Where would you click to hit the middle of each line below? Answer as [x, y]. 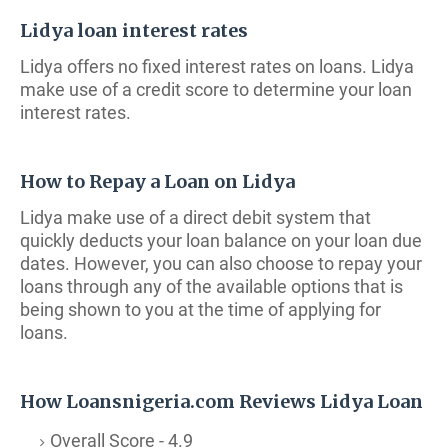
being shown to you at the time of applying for [200, 309]
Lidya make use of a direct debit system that [195, 217]
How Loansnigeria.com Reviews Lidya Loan [221, 401]
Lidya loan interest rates [134, 30]
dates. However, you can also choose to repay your [221, 263]
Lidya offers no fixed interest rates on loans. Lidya [217, 66]
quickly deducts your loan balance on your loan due [221, 240]
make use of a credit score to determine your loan [216, 89]
